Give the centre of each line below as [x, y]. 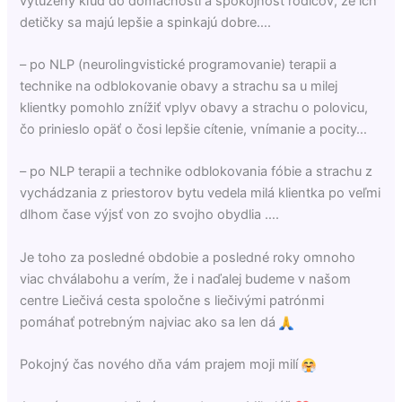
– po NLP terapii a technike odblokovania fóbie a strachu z [197, 172]
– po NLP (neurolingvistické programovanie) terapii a [179, 64]
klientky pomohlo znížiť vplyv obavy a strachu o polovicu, [194, 107]
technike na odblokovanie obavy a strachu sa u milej [179, 86]
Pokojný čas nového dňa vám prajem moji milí [161, 364]
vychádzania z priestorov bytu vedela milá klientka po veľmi [201, 193]
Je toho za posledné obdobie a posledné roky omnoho [188, 257]
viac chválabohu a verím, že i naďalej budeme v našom [186, 279]
